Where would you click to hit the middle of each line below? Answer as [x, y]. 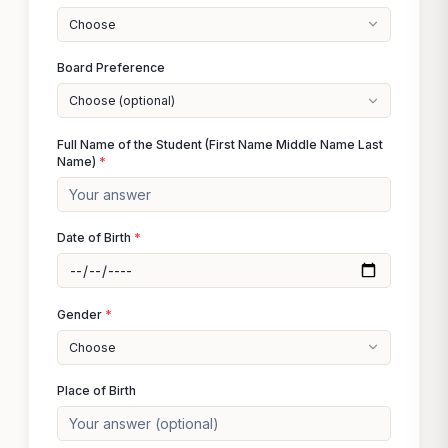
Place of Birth [96, 390]
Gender [81, 314]
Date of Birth [95, 237]
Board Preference [111, 67]
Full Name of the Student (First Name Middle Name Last [220, 144]
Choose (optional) [121, 100]
